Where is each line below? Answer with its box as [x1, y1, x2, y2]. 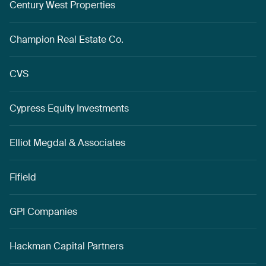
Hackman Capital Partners [9, 239, 123, 252]
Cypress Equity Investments [9, 102, 129, 115]
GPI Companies [9, 205, 77, 218]
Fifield [9, 170, 36, 183]
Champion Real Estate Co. [9, 33, 123, 46]
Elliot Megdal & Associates [9, 136, 125, 149]
